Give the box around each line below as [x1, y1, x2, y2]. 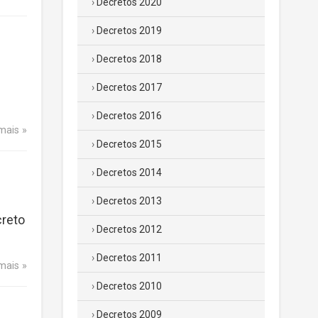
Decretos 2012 [97, 224, 162, 235]
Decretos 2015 [97, 138, 162, 150]
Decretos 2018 [97, 53, 162, 65]
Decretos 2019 [97, 25, 162, 36]
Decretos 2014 [97, 167, 162, 178]
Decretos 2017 [97, 82, 162, 93]
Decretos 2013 [97, 195, 162, 207]
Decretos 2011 [97, 252, 162, 263]
